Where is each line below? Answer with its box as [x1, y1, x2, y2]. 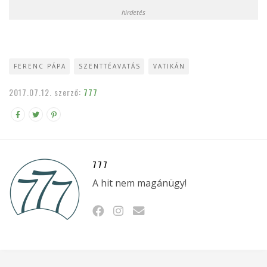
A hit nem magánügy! [92, 176, 187, 190]
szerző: [54, 86, 83, 99]
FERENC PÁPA [14, 62, 66, 71]
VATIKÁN [153, 62, 185, 71]
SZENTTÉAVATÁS [79, 62, 141, 71]
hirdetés [122, 8, 145, 17]
